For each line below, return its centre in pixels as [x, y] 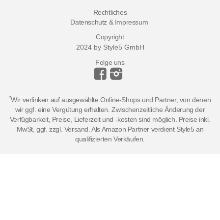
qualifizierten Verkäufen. [110, 139]
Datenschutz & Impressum [109, 22]
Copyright [110, 37]
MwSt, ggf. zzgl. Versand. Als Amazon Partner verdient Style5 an [110, 129]
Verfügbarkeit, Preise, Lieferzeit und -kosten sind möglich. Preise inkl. [110, 120]
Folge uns [110, 63]
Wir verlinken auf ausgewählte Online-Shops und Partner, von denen [111, 100]
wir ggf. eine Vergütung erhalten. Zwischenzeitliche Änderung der [110, 110]
